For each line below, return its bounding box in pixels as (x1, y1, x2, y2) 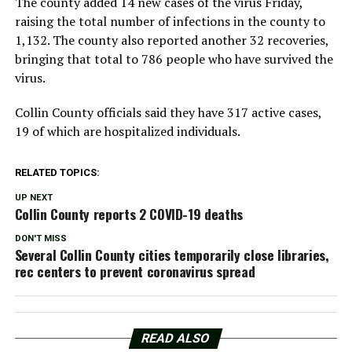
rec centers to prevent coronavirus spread (14, 260, 255, 281)
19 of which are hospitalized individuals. (14, 122, 240, 140)
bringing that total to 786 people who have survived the (14, 49, 333, 68)
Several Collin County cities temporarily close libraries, (14, 244, 329, 265)
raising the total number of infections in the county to (14, 12, 325, 30)
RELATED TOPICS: (14, 166, 100, 178)
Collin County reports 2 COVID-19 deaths (14, 203, 243, 224)
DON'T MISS (14, 233, 67, 244)
